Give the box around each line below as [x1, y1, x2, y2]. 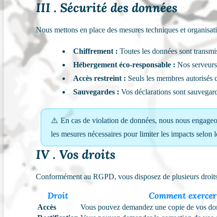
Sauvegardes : [73, 88, 120, 96]
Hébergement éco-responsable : [73, 61, 176, 69]
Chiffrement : [73, 47, 118, 56]
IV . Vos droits [36, 146, 116, 163]
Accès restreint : [73, 74, 126, 83]
